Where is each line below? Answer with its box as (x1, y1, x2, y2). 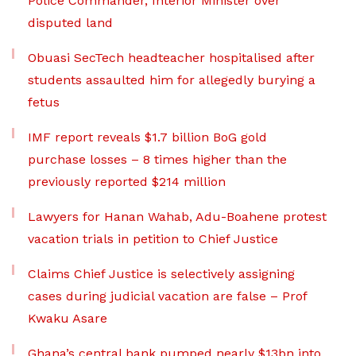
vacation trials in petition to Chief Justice (28, 231, 278, 247)
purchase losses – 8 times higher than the (28, 152, 287, 168)
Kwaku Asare (28, 311, 107, 327)
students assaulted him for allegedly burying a (28, 72, 315, 88)
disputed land (28, 15, 113, 31)
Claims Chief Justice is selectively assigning (28, 266, 295, 282)
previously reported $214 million (28, 174, 226, 190)
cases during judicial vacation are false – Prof (28, 288, 307, 304)
